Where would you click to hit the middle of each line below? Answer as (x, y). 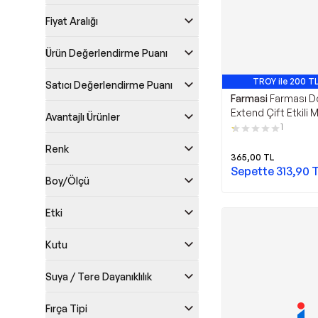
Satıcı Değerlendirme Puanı (109, 84)
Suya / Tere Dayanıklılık (99, 276)
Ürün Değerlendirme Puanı (106, 53)
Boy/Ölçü (67, 180)
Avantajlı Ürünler (83, 116)
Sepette (253, 171)
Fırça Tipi (66, 308)
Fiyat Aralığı (72, 21)
